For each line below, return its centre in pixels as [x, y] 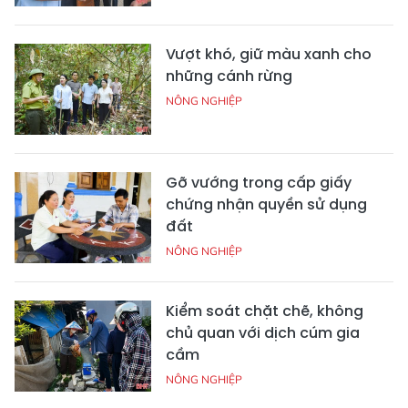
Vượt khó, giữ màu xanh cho [269, 54]
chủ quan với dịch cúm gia [263, 332]
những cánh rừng [229, 76]
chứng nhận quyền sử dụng [266, 204]
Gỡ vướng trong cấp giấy [259, 182]
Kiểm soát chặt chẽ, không [265, 311]
